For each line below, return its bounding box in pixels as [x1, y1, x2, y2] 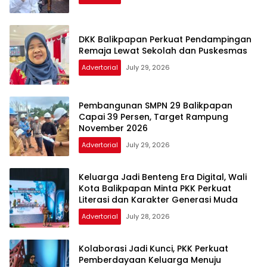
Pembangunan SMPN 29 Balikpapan [79, 99, 232, 111]
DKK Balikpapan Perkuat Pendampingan [79, 33, 252, 46]
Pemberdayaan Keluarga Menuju [79, 253, 221, 266]
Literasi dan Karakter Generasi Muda [79, 193, 238, 206]
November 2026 [79, 122, 148, 134]
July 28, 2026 [126, 211, 170, 221]
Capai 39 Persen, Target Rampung [79, 110, 228, 123]
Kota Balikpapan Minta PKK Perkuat [79, 182, 231, 194]
